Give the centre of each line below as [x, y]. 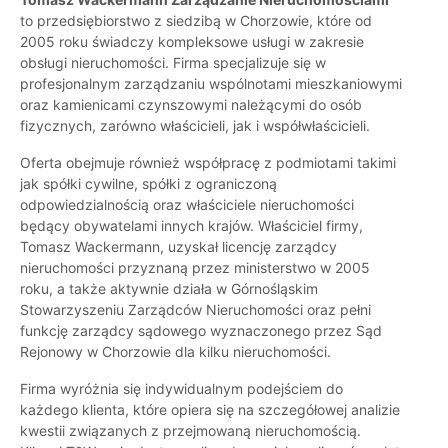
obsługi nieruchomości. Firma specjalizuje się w [173, 63]
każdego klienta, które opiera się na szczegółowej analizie [210, 410]
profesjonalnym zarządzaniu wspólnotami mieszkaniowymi [211, 84]
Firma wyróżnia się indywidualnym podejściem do [181, 389]
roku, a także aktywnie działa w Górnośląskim [169, 289]
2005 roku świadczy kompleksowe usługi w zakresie [192, 42]
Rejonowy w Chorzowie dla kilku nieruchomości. [175, 352]
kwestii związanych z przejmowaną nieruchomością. [190, 431]
